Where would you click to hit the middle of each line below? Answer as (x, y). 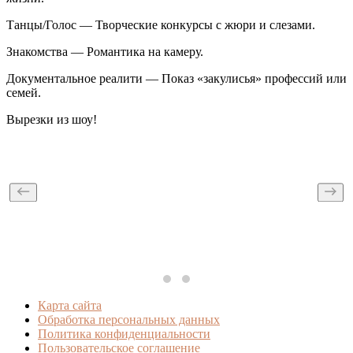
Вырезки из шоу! (52, 119)
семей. (24, 92)
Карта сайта (70, 305)
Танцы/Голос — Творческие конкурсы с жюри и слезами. (161, 24)
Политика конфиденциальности (124, 333)
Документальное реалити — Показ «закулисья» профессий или (176, 78)
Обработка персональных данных (129, 319)
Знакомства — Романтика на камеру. (105, 51)
